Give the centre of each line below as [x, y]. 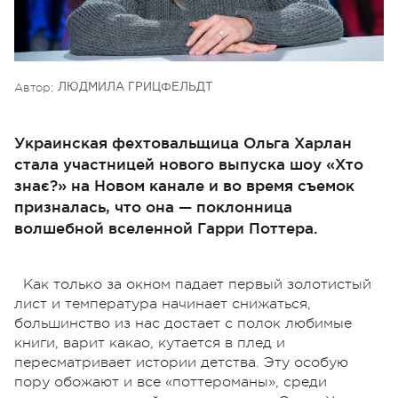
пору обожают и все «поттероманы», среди [171, 382]
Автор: [34, 87]
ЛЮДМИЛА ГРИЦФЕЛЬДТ [135, 87]
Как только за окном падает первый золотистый [197, 284]
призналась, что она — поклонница [153, 206]
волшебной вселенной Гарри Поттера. [166, 227]
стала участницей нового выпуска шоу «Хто [189, 163]
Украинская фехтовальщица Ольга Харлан [183, 142]
